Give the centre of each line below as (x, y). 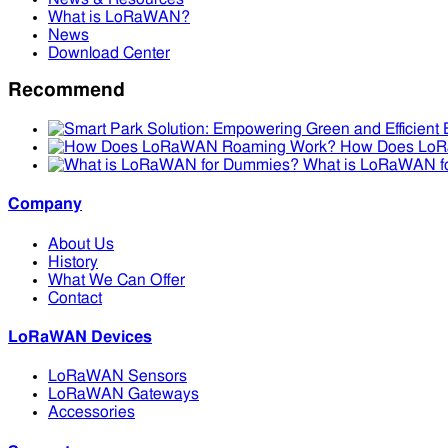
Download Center (109, 52)
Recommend (66, 91)
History (73, 261)
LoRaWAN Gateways (123, 394)
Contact (75, 297)
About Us (81, 243)
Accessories (91, 412)
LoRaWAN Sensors (117, 376)
